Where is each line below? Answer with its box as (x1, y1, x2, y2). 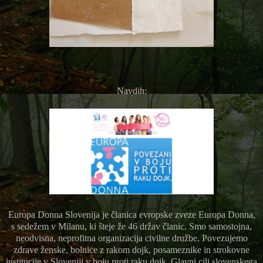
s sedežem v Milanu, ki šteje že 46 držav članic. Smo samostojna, (11, 221, 252, 231)
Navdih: (116, 85, 147, 96)
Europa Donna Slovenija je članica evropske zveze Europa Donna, (8, 209, 255, 220)
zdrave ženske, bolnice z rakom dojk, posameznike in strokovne (14, 244, 249, 255)
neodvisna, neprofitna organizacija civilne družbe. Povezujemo (15, 232, 248, 243)
